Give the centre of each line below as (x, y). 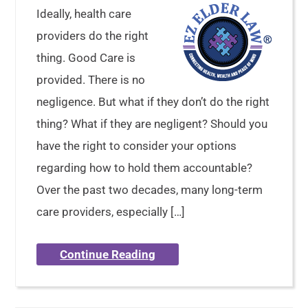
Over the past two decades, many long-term (150, 190)
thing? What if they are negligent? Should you (152, 124)
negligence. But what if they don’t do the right (153, 102)
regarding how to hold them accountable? (145, 168)
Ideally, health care (84, 14)
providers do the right (93, 36)
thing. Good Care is (86, 58)
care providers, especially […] (111, 212)
